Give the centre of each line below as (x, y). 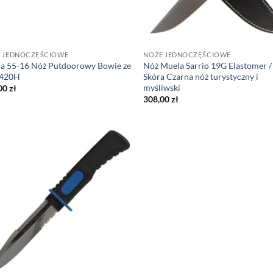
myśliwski (162, 87)
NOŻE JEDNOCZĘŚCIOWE (187, 55)
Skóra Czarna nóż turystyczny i (201, 76)
